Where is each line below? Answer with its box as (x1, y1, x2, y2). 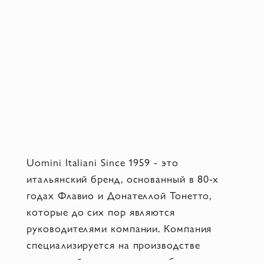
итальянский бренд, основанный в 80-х (27, 170, 219, 186)
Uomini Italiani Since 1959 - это (27, 154, 179, 170)
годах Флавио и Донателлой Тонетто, (27, 187, 212, 203)
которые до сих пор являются (27, 203, 175, 219)
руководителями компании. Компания (27, 220, 212, 236)
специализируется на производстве (27, 236, 200, 252)
